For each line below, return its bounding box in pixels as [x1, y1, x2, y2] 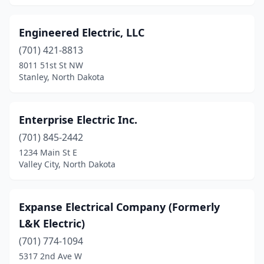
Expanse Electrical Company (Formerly [19, 200, 220, 214]
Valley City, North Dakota [19, 159, 115, 170]
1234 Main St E [19, 147, 77, 158]
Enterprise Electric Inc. [19, 113, 137, 127]
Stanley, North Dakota [19, 71, 104, 82]
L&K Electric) [19, 216, 85, 230]
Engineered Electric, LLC [19, 25, 144, 39]
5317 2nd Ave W [19, 250, 82, 262]
